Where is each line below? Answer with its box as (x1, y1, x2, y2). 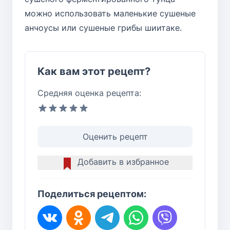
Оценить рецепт (82, 131, 148, 142)
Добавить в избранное (78, 156, 169, 167)
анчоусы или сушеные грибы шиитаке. (25, 22, 182, 33)
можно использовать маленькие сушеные (25, 8, 196, 18)
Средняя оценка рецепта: (37, 87, 141, 98)
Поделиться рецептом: (37, 188, 146, 199)
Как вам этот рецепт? (37, 65, 150, 78)
